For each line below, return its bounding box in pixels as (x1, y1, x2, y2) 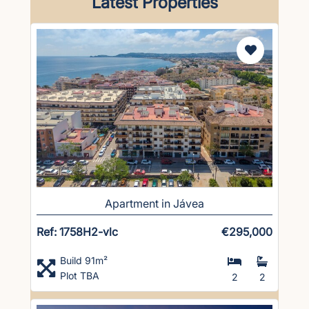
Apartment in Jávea (105, 196, 204, 210)
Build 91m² (60, 254, 108, 266)
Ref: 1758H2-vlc (37, 224, 118, 239)
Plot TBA (60, 269, 99, 281)
